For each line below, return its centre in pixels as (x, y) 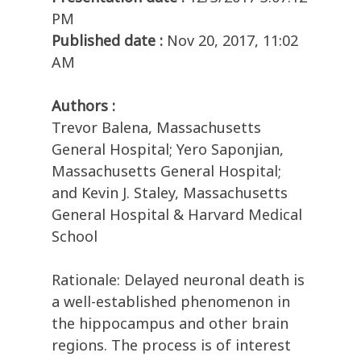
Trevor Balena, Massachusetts (156, 128)
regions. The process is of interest (171, 345)
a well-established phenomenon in (171, 302)
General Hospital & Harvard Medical (177, 215)
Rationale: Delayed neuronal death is (178, 280)
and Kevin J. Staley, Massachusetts (170, 193)
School (75, 237)
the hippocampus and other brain (170, 324)
